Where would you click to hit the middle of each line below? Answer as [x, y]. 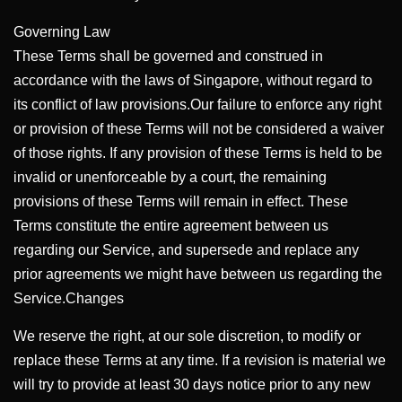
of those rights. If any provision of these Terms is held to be [198, 153]
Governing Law [62, 32]
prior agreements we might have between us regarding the [198, 274]
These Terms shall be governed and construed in [168, 56]
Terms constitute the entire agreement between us [171, 226]
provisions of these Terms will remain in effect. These [181, 201]
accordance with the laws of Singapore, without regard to [193, 80]
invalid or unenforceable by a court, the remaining [170, 177]
